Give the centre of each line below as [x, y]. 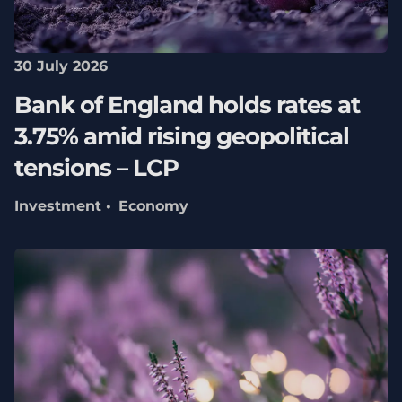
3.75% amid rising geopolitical [181, 136]
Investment [57, 206]
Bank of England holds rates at [187, 105]
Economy [153, 206]
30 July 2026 [61, 66]
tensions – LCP [96, 167]
